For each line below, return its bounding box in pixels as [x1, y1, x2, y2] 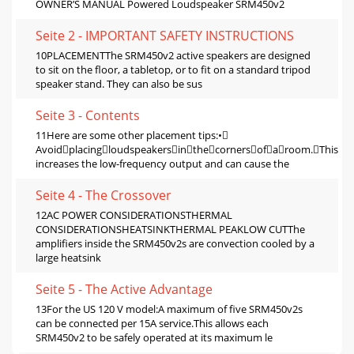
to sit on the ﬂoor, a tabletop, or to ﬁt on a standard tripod [36, 62, 311, 77]
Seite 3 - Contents [36, 106, 140, 124]
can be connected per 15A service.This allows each [36, 315, 269, 330]
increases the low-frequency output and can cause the [36, 156, 289, 171]
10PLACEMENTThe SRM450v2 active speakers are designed [36, 47, 311, 62]
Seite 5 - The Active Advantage [36, 280, 213, 298]
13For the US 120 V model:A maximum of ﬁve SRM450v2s [36, 301, 303, 316]
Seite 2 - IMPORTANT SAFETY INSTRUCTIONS [36, 26, 294, 44]
